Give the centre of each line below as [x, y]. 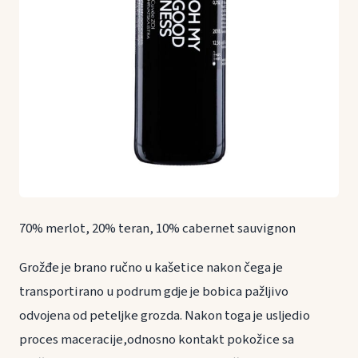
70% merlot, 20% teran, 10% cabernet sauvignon [157, 229]
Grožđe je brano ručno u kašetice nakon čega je [151, 268]
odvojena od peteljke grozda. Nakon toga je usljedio [165, 316]
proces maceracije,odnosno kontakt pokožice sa [157, 340]
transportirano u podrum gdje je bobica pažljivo [154, 292]
